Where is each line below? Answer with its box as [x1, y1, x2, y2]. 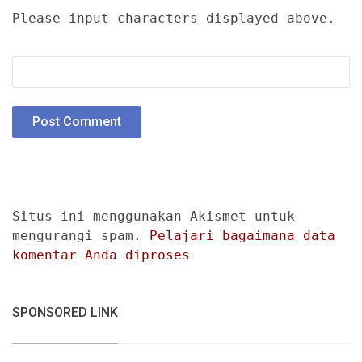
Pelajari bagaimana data [149, 227, 335, 243]
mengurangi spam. [12, 227, 149, 243]
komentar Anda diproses [12, 246, 190, 263]
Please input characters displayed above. [12, 10, 335, 26]
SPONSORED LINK [12, 304, 118, 320]
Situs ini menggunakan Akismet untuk [12, 208, 295, 224]
